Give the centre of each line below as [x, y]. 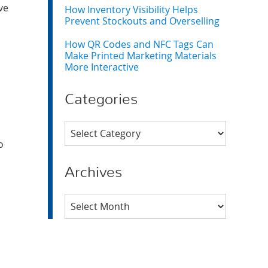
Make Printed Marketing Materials [141, 56]
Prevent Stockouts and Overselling [142, 21]
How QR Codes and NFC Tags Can [139, 44]
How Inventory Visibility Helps [131, 10]
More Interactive [102, 67]
